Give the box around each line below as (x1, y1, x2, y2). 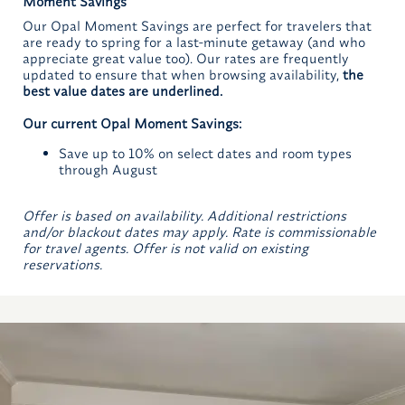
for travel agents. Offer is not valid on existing (23, 240, 308, 258)
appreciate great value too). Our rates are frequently (23, 50, 349, 68)
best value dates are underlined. (23, 82, 222, 100)
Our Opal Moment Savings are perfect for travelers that (23, 17, 372, 35)
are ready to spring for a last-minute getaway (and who (23, 33, 365, 52)
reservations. (23, 256, 102, 274)
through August (59, 161, 157, 179)
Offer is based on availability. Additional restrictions (23, 207, 346, 225)
